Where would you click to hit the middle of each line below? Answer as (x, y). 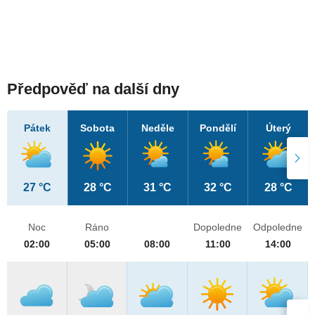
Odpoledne (278, 227)
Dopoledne (218, 227)
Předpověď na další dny (93, 89)
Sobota (98, 128)
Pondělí (218, 128)
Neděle (157, 128)
